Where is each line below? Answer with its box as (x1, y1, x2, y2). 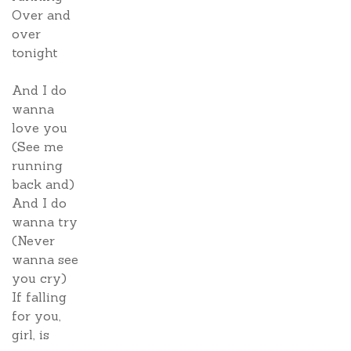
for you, (12, 308, 61, 324)
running (12, 157, 63, 173)
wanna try (12, 214, 78, 230)
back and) (12, 176, 74, 192)
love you (12, 120, 67, 136)
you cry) (12, 270, 67, 286)
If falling (12, 289, 67, 305)
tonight (12, 45, 58, 60)
